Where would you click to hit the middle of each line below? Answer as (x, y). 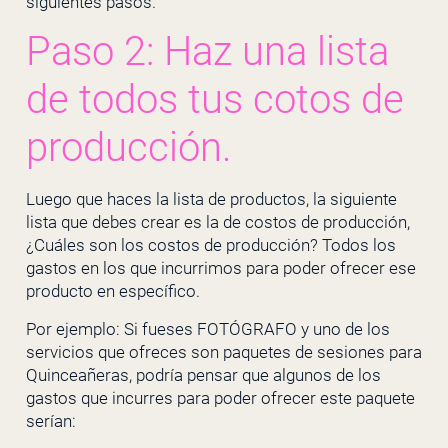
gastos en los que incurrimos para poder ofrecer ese (220, 268)
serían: (50, 420)
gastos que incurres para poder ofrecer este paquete (220, 397)
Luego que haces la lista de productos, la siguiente (211, 199)
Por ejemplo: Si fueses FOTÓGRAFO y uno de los (207, 328)
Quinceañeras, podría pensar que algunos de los (203, 374)
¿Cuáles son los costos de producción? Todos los (210, 245)
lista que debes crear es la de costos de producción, (217, 222)
